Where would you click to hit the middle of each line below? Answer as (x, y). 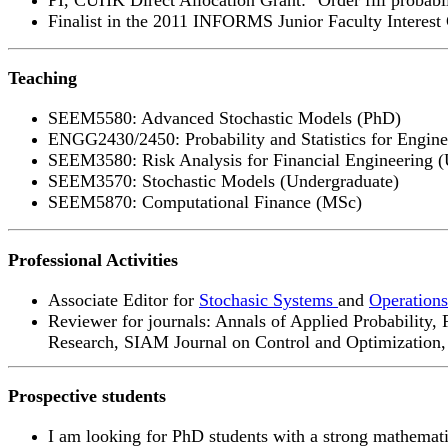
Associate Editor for (123, 299)
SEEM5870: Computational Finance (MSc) (205, 202)
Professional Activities (93, 259)
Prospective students (87, 396)
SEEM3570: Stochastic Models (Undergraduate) (223, 181)
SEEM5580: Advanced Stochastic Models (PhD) (224, 118)
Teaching (42, 78)
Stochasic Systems (268, 299)
